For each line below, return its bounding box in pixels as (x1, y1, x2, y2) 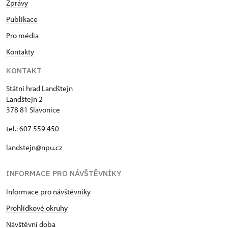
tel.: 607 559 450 (6, 124, 59, 133)
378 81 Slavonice (6, 105, 60, 115)
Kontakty (6, 47, 34, 56)
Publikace (6, 14, 38, 24)
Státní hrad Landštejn (6, 83, 73, 93)
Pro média (6, 31, 39, 40)
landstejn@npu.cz (6, 142, 62, 152)
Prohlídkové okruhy (6, 203, 68, 213)
